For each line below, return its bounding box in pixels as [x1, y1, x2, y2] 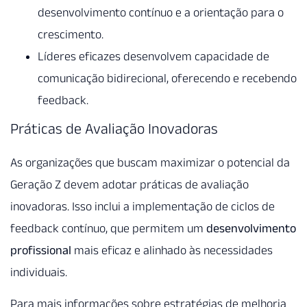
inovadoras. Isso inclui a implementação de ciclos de [10, 199, 275, 214]
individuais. [10, 265, 67, 280]
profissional [10, 243, 71, 258]
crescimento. [38, 27, 103, 42]
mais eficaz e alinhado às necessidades [71, 243, 273, 258]
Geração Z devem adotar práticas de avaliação [10, 177, 249, 192]
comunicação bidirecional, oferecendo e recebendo [38, 71, 297, 86]
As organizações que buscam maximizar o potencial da [10, 156, 290, 170]
